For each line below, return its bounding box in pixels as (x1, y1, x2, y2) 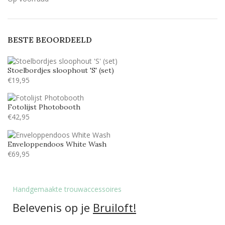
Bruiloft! (93, 200, 136, 215)
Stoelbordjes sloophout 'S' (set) (8, 65, 114, 75)
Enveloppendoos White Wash (8, 140, 106, 149)
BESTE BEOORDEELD (8, 34, 92, 45)
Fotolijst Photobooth (8, 102, 80, 112)
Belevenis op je (13, 200, 93, 215)
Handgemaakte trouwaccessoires (13, 184, 122, 194)
